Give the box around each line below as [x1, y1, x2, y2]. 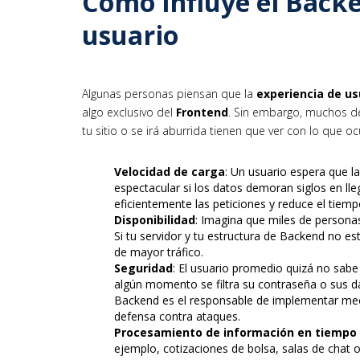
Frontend [176, 104, 228, 120]
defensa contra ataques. [114, 308, 240, 324]
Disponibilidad [114, 211, 195, 227]
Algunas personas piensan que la [82, 85, 253, 101]
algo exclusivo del [82, 104, 176, 120]
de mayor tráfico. [114, 243, 203, 260]
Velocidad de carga [114, 163, 225, 179]
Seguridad [114, 260, 173, 276]
